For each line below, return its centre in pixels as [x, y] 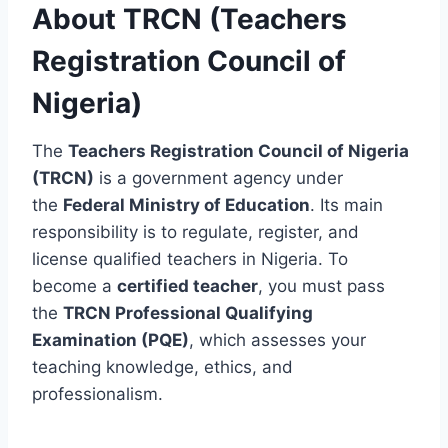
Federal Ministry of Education [186, 204]
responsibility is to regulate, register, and [195, 231]
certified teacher [187, 285]
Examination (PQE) [110, 339]
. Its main [346, 204]
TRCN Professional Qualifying [188, 312]
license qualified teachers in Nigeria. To [190, 258]
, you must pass [321, 285]
